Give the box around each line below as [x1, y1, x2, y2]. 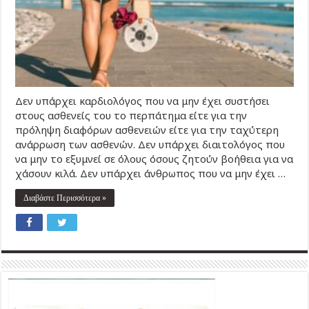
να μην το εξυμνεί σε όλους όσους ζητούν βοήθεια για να [15, 151, 294, 166]
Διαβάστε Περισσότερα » [23, 192, 107, 203]
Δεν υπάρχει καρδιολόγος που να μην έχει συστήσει [15, 93, 270, 108]
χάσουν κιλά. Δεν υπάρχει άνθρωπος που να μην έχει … [15, 166, 286, 180]
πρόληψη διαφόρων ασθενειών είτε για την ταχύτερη [15, 122, 279, 137]
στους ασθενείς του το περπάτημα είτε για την [15, 108, 248, 122]
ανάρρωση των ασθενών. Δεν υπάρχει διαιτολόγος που [15, 137, 286, 151]
